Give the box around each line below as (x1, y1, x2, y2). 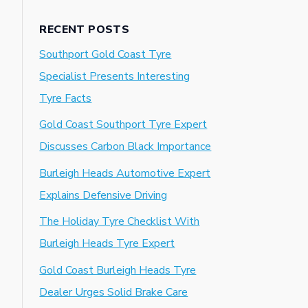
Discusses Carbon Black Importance (39, 139, 212, 155)
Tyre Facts (39, 91, 92, 106)
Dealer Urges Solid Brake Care (39, 284, 188, 300)
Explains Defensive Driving (39, 187, 168, 203)
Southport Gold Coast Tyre (39, 47, 172, 62)
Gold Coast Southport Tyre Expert (39, 117, 208, 133)
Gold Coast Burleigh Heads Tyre (39, 262, 197, 278)
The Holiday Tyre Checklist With (39, 214, 200, 230)
